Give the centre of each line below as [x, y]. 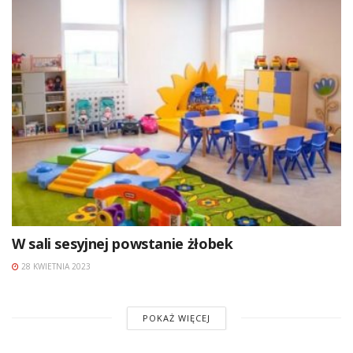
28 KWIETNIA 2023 [55, 266]
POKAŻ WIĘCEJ [176, 318]
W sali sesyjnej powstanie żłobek [123, 243]
